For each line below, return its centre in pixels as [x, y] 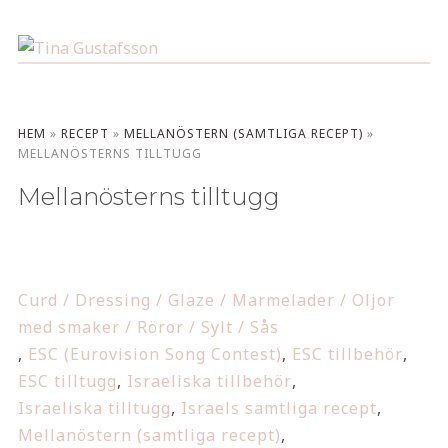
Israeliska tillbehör [209, 381]
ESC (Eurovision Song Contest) [154, 354]
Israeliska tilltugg [94, 408]
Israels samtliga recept [278, 408]
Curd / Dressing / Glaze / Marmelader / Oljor [206, 300]
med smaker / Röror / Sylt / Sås [148, 327]
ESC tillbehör [347, 354]
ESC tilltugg [67, 381]
